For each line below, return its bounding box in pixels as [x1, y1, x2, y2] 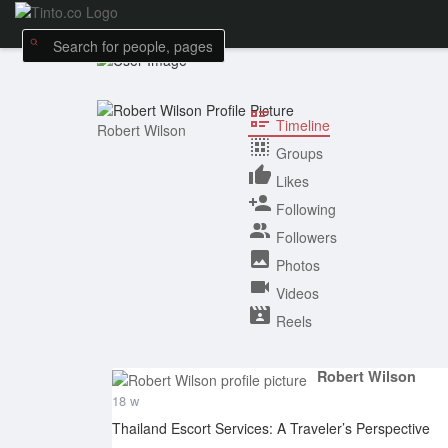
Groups [275, 142, 323, 163]
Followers [275, 226, 337, 247]
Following [275, 198, 336, 219]
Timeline [275, 114, 330, 135]
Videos [275, 282, 319, 303]
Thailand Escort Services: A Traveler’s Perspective [112, 417, 430, 438]
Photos [275, 254, 320, 275]
